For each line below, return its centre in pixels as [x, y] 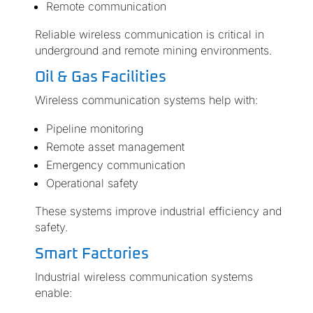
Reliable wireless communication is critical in [149, 35]
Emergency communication [115, 165]
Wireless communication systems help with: [146, 100]
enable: [53, 293]
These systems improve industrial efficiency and [158, 211]
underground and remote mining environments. [153, 51]
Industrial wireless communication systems [144, 277]
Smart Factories [92, 255]
